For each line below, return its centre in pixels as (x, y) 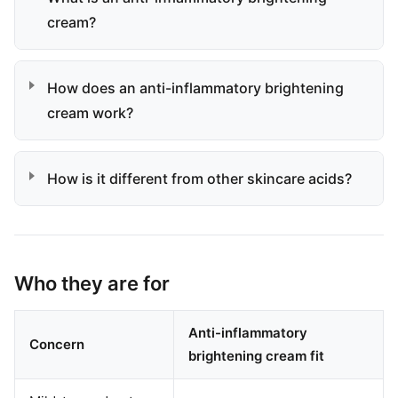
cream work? (90, 113)
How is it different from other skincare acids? (199, 179)
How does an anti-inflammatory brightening (195, 88)
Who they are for (92, 283)
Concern (57, 344)
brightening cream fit (256, 356)
